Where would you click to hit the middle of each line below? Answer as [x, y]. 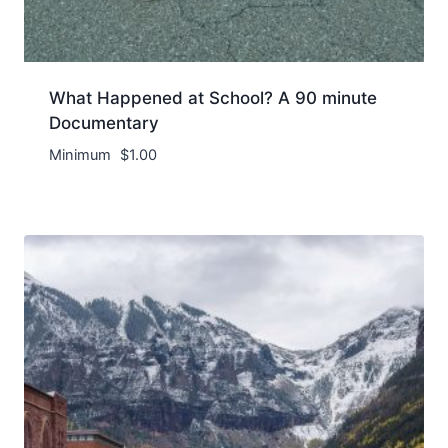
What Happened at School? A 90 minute [212, 97]
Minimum [81, 154]
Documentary [103, 122]
